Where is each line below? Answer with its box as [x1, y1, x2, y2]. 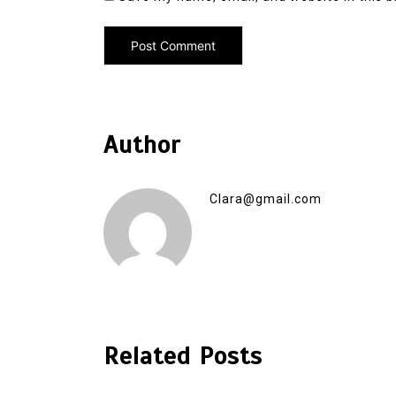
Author [103, 128, 180, 160]
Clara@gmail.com [209, 191, 322, 206]
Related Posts [103, 339, 263, 371]
